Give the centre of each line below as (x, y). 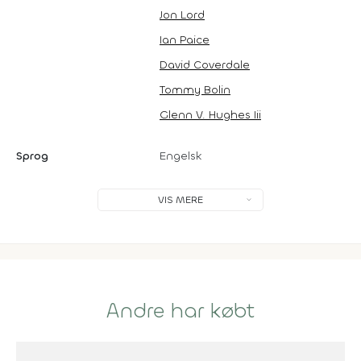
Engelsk (181, 156)
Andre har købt (180, 311)
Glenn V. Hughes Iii (210, 114)
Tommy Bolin (195, 89)
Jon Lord (182, 15)
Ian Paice (185, 39)
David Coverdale (205, 64)
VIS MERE (180, 199)
